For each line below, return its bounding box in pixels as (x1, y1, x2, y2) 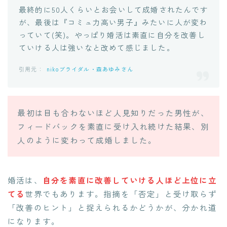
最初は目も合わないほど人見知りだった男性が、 (17, 106, 209, 118)
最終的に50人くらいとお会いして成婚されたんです (19, 4, 208, 15)
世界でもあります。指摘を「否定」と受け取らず (25, 188, 217, 200)
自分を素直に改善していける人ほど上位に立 (42, 174, 217, 186)
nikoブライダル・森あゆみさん (46, 64, 134, 73)
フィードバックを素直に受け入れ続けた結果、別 (17, 120, 209, 132)
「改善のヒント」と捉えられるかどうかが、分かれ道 (8, 202, 217, 213)
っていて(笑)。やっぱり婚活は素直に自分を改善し (19, 29, 206, 40)
